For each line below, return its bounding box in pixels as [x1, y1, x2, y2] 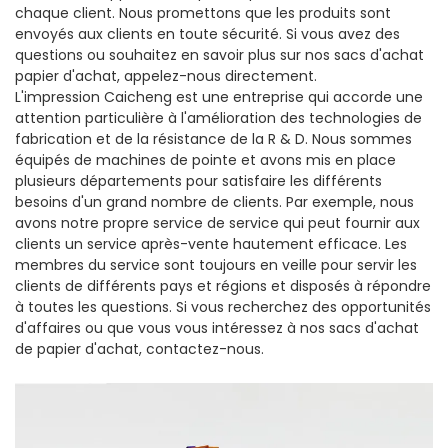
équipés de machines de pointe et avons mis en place [15, 150, 396, 171]
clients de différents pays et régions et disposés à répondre [15, 276, 431, 297]
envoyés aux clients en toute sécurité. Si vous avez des [15, 24, 400, 45]
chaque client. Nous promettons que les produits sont [15, 3, 391, 24]
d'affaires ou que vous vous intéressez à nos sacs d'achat [15, 318, 419, 339]
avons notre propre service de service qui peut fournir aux [15, 213, 420, 234]
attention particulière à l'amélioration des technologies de [15, 108, 422, 129]
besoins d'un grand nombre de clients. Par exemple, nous [15, 192, 414, 213]
